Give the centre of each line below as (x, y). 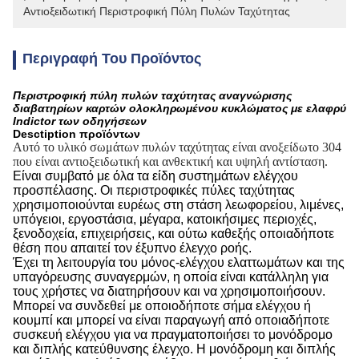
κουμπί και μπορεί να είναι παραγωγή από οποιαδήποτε (171, 320)
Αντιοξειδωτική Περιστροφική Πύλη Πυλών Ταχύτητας (157, 11)
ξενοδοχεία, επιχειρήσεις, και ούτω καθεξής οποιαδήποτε (173, 234)
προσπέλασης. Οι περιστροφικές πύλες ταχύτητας (154, 190)
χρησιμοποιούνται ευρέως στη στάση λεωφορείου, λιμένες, (178, 205)
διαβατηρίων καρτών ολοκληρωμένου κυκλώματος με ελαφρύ (179, 108)
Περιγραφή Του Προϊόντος (112, 58)
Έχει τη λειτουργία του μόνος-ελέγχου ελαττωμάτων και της (179, 262)
